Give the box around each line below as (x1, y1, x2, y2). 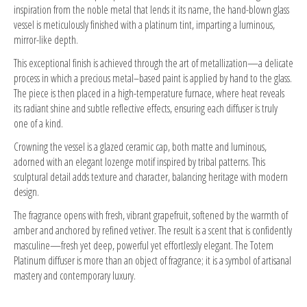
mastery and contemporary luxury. (14, 267, 136, 283)
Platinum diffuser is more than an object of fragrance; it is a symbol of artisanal (14, 252, 291, 268)
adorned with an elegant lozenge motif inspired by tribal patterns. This (14, 153, 265, 169)
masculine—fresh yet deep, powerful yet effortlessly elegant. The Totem (14, 237, 273, 253)
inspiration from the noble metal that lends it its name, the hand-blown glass (14, 1, 289, 17)
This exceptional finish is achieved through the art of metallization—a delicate (14, 55, 293, 71)
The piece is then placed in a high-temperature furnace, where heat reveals (14, 85, 284, 101)
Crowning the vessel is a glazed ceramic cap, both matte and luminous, (14, 138, 267, 154)
